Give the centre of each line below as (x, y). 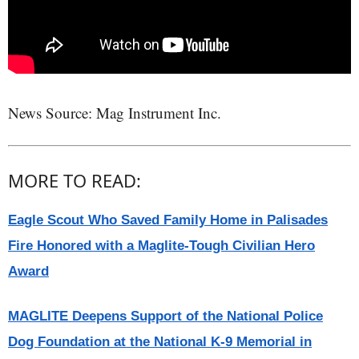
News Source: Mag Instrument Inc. (115, 112)
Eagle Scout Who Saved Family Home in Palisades (168, 220)
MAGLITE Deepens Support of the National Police (165, 316)
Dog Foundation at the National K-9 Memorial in (160, 341)
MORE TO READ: (75, 180)
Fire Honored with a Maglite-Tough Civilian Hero (161, 245)
